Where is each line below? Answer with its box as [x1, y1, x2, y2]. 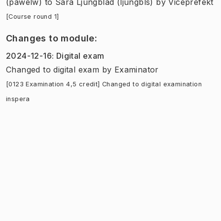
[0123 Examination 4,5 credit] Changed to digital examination [6, 80, 202, 88]
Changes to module [6, 33, 95, 43]
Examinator [114, 64, 159, 74]
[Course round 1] [6, 12, 59, 20]
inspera [6, 95, 30, 103]
